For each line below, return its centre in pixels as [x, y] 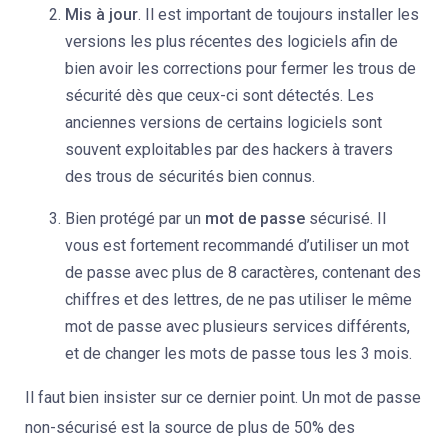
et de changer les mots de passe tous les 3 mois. [238, 353]
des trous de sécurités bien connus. [190, 176]
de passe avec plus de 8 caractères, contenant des [243, 272]
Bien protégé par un [135, 218]
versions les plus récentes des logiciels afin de [231, 41]
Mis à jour [101, 14]
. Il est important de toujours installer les [278, 14]
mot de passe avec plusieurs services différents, [237, 326]
